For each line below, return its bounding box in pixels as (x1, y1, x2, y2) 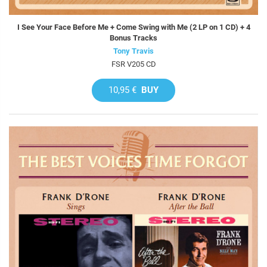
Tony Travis (113, 46, 154, 55)
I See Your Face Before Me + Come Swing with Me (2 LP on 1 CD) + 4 (17, 22, 250, 32)
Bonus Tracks (110, 33, 157, 42)
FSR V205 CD (111, 59, 156, 69)
